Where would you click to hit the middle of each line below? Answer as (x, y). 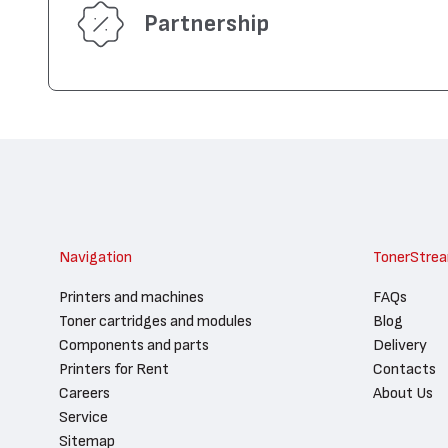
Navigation (95, 256)
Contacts (404, 368)
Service (83, 416)
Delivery (400, 344)
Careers (84, 392)
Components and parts (134, 344)
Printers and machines (131, 296)
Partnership (207, 24)
